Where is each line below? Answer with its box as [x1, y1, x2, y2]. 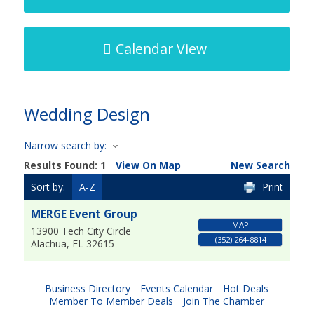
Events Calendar [140, 282, 214, 296]
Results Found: [23, 158, 100, 172]
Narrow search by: [23, 139, 107, 152]
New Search [231, 158, 291, 172]
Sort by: [30, 180, 65, 194]
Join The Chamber [183, 294, 265, 308]
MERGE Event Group [30, 207, 137, 222]
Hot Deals [223, 282, 269, 296]
